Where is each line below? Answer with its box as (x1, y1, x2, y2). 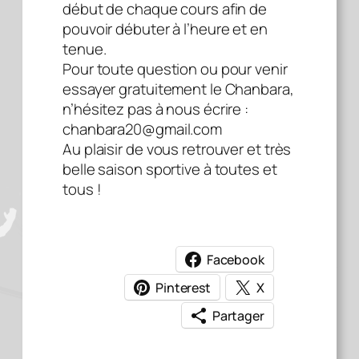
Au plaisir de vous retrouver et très (63, 139, 292, 160)
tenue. (63, 38, 107, 60)
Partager (212, 306, 264, 325)
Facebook (206, 250, 264, 268)
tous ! (63, 179, 102, 200)
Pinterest (155, 278, 212, 296)
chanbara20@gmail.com (63, 119, 222, 140)
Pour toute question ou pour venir (63, 58, 288, 80)
